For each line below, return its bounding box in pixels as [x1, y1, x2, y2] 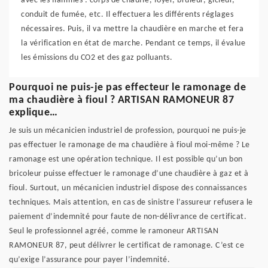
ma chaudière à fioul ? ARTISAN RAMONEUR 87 [9, 95, 234, 106]
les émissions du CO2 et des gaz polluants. [21, 53, 172, 62]
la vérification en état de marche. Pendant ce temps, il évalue [21, 39, 245, 48]
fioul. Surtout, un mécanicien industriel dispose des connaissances [9, 184, 246, 193]
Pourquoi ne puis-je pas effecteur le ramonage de [9, 82, 246, 93]
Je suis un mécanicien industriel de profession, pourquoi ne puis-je [9, 126, 246, 135]
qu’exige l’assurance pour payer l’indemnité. [9, 255, 170, 264]
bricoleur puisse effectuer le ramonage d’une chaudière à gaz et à [9, 169, 249, 178]
